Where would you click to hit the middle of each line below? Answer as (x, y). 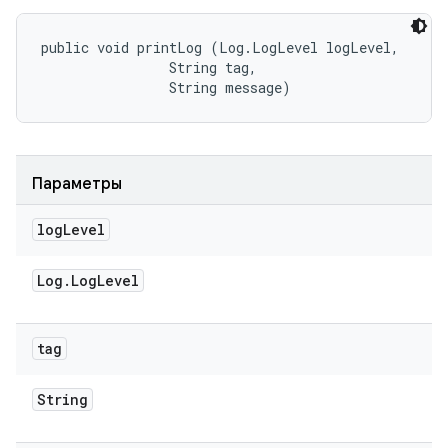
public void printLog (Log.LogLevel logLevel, (224, 47)
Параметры (77, 184)
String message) (166, 87)
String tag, (153, 67)
